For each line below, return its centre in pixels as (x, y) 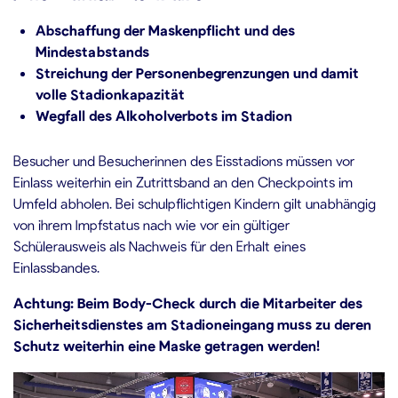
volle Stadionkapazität (110, 94)
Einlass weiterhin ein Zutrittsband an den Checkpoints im (183, 182)
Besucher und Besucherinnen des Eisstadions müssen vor (184, 160)
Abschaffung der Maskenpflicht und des (165, 30)
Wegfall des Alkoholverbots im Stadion (164, 115)
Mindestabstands (94, 51)
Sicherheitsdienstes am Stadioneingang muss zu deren (192, 324)
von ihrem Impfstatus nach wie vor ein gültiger (151, 224)
